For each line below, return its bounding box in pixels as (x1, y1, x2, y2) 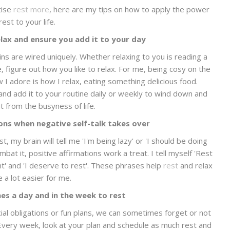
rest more (13, 4, 49, 14)
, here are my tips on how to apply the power (49, 4, 209, 14)
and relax (178, 160, 213, 170)
